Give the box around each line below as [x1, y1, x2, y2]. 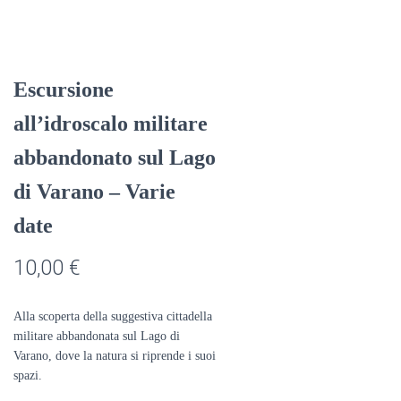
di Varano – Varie [13, 180, 175, 203]
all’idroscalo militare [13, 112, 208, 135]
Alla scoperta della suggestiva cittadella [13, 310, 212, 323]
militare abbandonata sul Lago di [13, 329, 180, 343]
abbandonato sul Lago [13, 146, 216, 169]
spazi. [13, 369, 42, 382]
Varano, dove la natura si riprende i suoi [13, 349, 216, 363]
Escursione [13, 78, 114, 101]
